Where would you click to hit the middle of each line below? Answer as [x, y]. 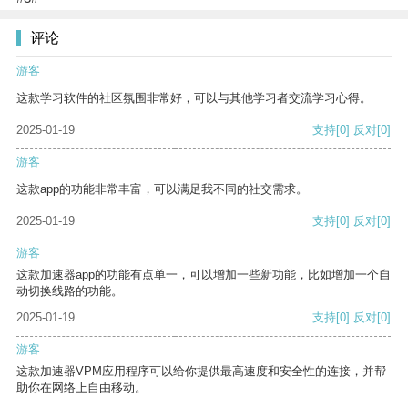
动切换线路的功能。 [70, 291]
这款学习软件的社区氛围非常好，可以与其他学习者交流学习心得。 [194, 98]
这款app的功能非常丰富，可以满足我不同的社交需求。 [162, 189]
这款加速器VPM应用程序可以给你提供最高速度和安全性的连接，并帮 [201, 372]
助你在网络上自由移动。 [82, 388]
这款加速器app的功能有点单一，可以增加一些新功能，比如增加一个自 [204, 275]
